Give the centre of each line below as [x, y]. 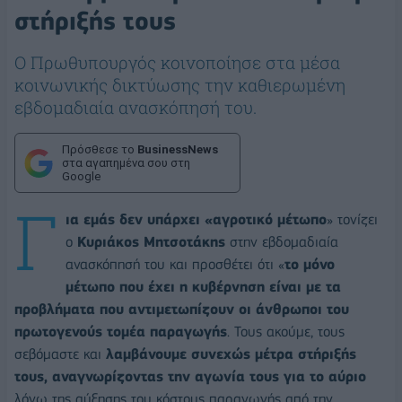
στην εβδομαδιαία [282, 242]
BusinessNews [178, 150]
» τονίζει [352, 220]
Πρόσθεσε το [100, 150]
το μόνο [310, 265]
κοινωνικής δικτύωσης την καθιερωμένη [180, 85]
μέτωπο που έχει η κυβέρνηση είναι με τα [203, 287]
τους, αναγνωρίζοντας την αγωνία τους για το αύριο [190, 377]
